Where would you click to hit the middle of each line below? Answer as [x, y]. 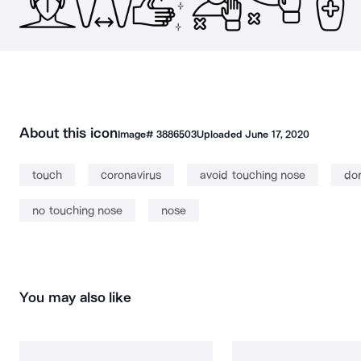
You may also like [76, 297]
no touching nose [77, 210]
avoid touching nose [253, 175]
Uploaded [221, 134]
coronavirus [131, 175]
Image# [137, 134]
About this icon [68, 133]
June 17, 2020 [277, 134]
